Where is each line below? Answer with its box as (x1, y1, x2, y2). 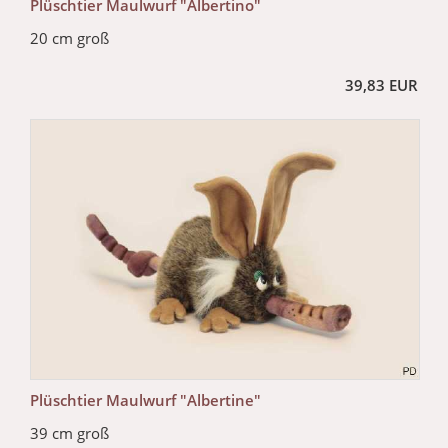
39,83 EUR (345, 74, 418, 95)
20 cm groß (30, 27, 109, 48)
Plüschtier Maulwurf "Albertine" (30, 389, 261, 410)
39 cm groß (30, 422, 109, 443)
